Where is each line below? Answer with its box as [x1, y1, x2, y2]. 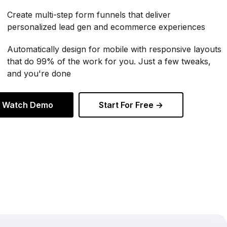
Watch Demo [2, 99, 53, 110]
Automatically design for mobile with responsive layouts [7, 44, 221, 54]
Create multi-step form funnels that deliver [7, 9, 171, 20]
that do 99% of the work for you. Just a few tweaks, [7, 56, 211, 66]
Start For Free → [98, 99, 163, 110]
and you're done [7, 68, 71, 79]
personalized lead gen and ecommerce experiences [7, 21, 205, 32]
